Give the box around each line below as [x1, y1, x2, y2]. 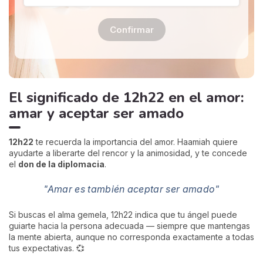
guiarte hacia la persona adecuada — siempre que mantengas [9, 220, 250, 231]
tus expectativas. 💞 [9, 242, 85, 253]
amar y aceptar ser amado [9, 103, 184, 123]
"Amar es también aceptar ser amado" [43, 183, 220, 195]
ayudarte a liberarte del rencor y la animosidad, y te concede [9, 148, 247, 159]
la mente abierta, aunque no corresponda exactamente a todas [9, 231, 254, 242]
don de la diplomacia [18, 159, 104, 170]
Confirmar [109, 23, 154, 35]
